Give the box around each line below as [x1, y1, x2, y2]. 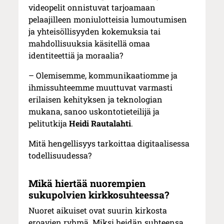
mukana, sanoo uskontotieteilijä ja [28, 106, 160, 117]
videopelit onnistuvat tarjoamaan [28, 2, 156, 13]
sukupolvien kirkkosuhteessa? [28, 188, 169, 201]
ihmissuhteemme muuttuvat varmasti [28, 82, 173, 93]
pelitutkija [28, 118, 69, 129]
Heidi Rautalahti [69, 118, 131, 129]
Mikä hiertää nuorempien [28, 177, 146, 190]
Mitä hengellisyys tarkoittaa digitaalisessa [28, 138, 190, 149]
